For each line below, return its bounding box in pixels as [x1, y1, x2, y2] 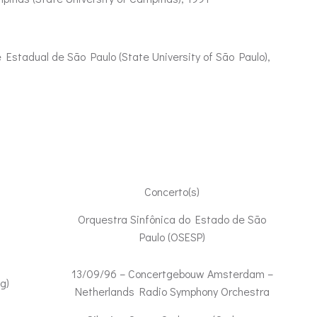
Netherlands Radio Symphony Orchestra [74, 284, 270, 299]
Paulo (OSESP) [139, 229, 205, 244]
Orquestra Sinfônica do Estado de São [78, 212, 266, 226]
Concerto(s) [144, 184, 200, 199]
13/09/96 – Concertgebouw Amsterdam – [71, 266, 273, 281]
